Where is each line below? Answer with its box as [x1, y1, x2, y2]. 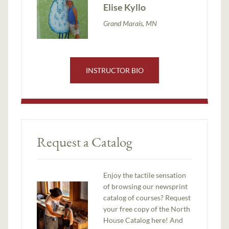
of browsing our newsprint [103, 181, 188, 191]
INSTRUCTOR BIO [85, 65, 144, 75]
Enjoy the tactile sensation [103, 170, 187, 179]
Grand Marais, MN [103, 19, 157, 28]
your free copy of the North [103, 204, 191, 213]
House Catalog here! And [103, 215, 184, 224]
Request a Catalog [37, 132, 133, 151]
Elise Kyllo [103, 2, 146, 13]
